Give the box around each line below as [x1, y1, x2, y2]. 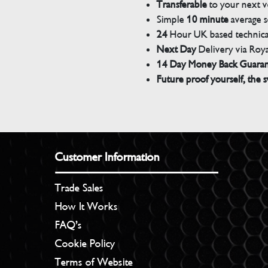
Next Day [156, 42, 196, 56]
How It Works [55, 199, 118, 213]
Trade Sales [55, 181, 104, 194]
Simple [156, 13, 184, 26]
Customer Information [55, 150, 160, 165]
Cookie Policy [55, 236, 115, 250]
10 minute [184, 13, 229, 26]
